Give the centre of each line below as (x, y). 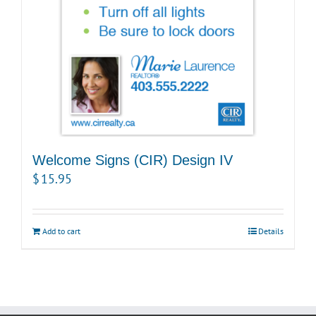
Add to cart (61, 231)
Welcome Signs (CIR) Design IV (133, 160)
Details (271, 231)
